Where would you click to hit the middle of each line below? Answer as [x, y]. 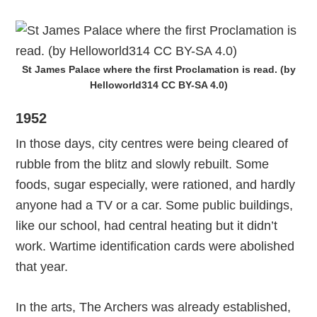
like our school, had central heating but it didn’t [147, 225]
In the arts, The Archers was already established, [154, 307]
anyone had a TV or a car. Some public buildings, [155, 205]
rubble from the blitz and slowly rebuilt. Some [143, 164]
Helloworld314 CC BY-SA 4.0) [158, 85]
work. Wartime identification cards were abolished [155, 246]
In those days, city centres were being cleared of [152, 143]
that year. [42, 266]
